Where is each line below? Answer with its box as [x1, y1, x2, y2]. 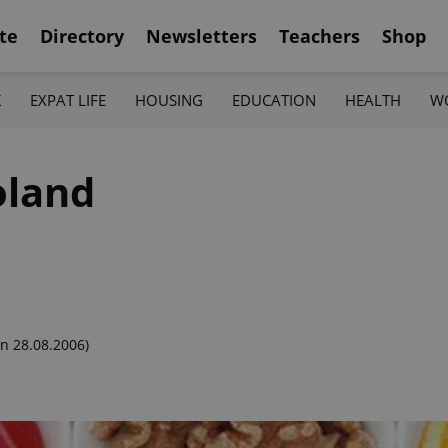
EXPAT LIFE [29, 89, 106, 110]
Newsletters [146, 23, 257, 48]
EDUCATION [232, 89, 317, 110]
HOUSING [134, 89, 203, 110]
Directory [40, 23, 124, 48]
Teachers [279, 23, 360, 48]
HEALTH [345, 89, 402, 110]
